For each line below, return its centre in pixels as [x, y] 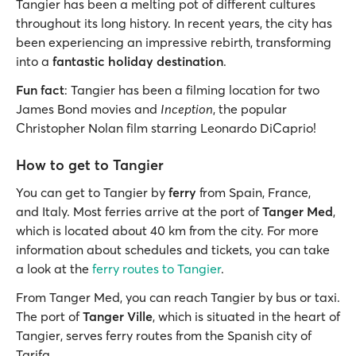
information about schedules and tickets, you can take [173, 249]
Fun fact [40, 89]
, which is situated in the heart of [246, 316]
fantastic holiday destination [138, 61]
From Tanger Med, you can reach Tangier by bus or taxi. [178, 297]
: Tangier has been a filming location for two [192, 89]
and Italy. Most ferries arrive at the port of [139, 211]
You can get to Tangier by [92, 192]
